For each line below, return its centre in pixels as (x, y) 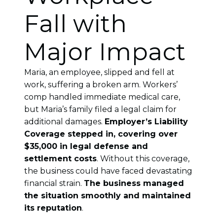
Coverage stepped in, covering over (101, 134)
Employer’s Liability (147, 121)
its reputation (53, 208)
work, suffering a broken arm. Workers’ (101, 84)
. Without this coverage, (143, 158)
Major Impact (105, 52)
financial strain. (54, 183)
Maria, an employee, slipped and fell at (100, 72)
